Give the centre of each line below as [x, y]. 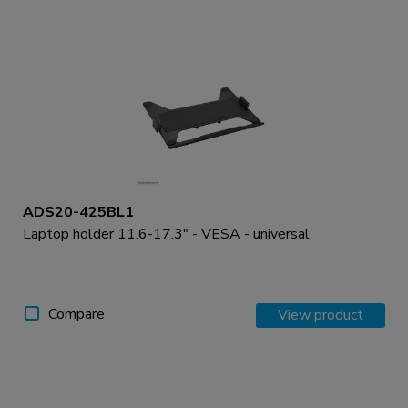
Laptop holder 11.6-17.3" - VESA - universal [166, 235]
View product [321, 316]
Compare [76, 315]
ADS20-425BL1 [78, 213]
